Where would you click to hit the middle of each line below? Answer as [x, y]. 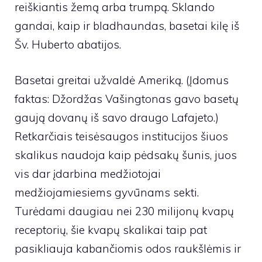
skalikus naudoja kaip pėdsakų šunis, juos [126, 155]
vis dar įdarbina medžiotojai [88, 173]
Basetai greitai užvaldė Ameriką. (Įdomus [122, 80]
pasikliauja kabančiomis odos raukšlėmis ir [128, 248]
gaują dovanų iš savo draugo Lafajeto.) [117, 117]
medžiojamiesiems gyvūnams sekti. [107, 192]
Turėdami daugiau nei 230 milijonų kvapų [124, 211]
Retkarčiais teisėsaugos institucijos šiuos [121, 136]
